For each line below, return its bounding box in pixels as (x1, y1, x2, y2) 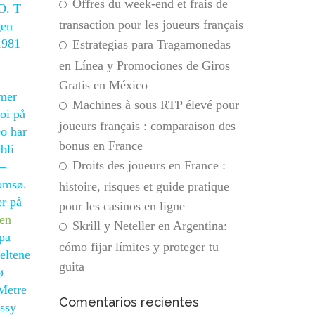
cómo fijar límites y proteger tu (58, 240, 219, 254)
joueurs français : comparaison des (58, 119, 236, 133)
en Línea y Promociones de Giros (58, 58, 230, 72)
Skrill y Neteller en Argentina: (72, 219, 227, 233)
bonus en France (58, 139, 143, 153)
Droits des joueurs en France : (72, 158, 226, 172)
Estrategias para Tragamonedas (72, 37, 231, 51)
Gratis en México (58, 78, 148, 92)
